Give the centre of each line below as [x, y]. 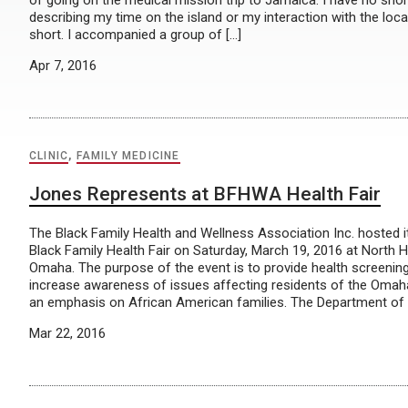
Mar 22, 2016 [67, 333]
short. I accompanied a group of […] [135, 35]
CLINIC [49, 156]
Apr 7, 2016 [63, 66]
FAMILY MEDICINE [128, 156]
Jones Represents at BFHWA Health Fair [205, 194]
